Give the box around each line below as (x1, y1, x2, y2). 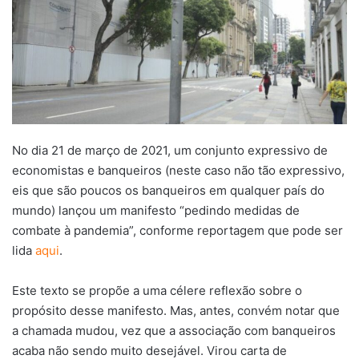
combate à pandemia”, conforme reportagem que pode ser (12, 222, 343, 238)
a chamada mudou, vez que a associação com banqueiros (12, 322, 336, 338)
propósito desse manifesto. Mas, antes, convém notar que (12, 302, 340, 318)
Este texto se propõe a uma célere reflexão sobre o (12, 282, 302, 298)
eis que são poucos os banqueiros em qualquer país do (12, 182, 325, 198)
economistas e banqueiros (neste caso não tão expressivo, (12, 162, 345, 178)
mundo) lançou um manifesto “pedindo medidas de (12, 202, 300, 218)
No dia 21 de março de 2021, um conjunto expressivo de (12, 142, 328, 158)
